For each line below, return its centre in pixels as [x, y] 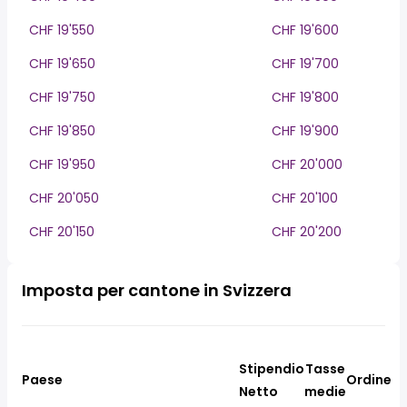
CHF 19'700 [305, 64]
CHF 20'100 [305, 198]
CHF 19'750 [62, 97]
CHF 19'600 [305, 30]
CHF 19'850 [62, 131]
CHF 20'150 [62, 232]
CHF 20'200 [307, 232]
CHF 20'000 [307, 164]
